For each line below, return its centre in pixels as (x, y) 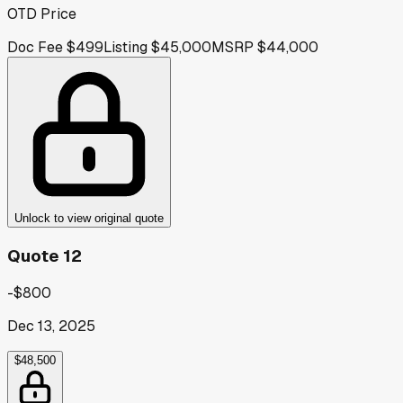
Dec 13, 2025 (51, 327)
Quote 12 (45, 255)
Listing (125, 47)
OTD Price (42, 13)
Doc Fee (35, 47)
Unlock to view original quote (89, 218)
